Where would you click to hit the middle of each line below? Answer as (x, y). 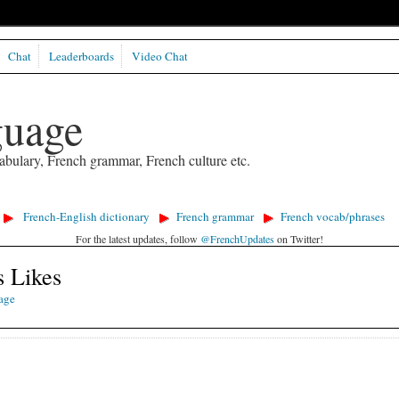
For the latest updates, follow (138, 238)
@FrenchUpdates (237, 238)
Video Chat (159, 57)
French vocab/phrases (332, 217)
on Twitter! (299, 238)
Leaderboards (81, 57)
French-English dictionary (86, 217)
